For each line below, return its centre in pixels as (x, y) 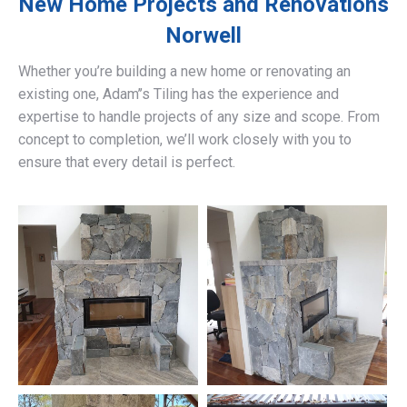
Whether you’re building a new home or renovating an (184, 72)
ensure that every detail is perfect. (127, 163)
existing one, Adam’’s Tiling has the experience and (179, 94)
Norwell (203, 36)
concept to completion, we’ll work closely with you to (185, 140)
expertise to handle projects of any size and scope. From (199, 117)
